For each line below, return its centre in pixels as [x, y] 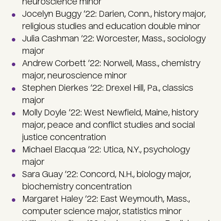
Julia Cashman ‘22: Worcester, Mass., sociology [114, 39]
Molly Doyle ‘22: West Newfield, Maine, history [110, 113]
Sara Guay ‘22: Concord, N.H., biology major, [107, 175]
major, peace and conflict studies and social [109, 125]
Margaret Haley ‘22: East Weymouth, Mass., [106, 199]
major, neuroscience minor [74, 76]
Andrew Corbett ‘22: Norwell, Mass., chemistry [111, 64]
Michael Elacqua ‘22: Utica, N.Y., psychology [106, 150]
